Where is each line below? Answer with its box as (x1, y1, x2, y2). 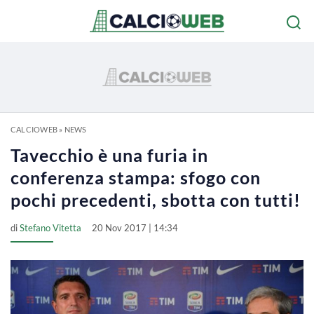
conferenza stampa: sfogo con (11, 167, 261, 188)
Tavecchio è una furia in (11, 144, 208, 165)
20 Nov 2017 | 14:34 (92, 222, 178, 233)
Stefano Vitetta (20, 222, 81, 233)
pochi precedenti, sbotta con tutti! (11, 189, 301, 210)
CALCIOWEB (11, 125, 57, 134)
